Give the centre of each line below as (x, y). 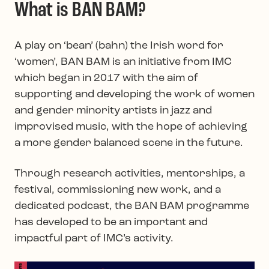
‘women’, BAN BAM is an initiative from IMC (123, 62)
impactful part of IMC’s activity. (94, 239)
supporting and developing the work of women (134, 95)
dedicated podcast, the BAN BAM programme (132, 207)
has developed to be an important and (111, 223)
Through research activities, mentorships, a (130, 174)
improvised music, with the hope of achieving (131, 127)
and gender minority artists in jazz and (113, 111)
